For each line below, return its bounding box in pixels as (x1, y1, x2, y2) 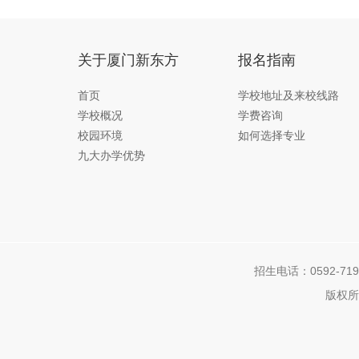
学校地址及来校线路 (238, 89, 339, 102)
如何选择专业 (238, 129, 305, 142)
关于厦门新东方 (78, 52, 179, 68)
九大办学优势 (78, 149, 145, 162)
